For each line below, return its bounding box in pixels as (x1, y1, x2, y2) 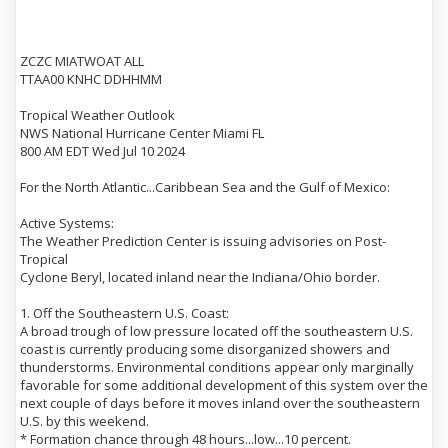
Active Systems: (20, 214, 114, 232)
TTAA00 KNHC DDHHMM (20, 70, 162, 88)
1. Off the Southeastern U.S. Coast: (20, 304, 229, 322)
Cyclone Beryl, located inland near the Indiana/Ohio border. (20, 268, 380, 286)
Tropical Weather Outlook (20, 106, 175, 124)
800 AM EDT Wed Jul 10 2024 (20, 142, 185, 160)
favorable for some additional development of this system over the (20, 376, 428, 394)
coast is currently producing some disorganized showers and (20, 340, 390, 358)
